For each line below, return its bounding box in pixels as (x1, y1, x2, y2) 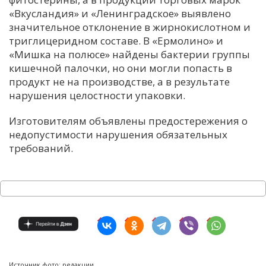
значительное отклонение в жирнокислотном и (9, 20, 251, 34)
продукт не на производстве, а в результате (9, 74, 230, 88)
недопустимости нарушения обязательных (9, 127, 227, 141)
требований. (9, 141, 73, 155)
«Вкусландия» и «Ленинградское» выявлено (9, 6, 231, 20)
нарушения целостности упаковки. (9, 88, 185, 102)
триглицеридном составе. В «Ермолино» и (9, 33, 223, 47)
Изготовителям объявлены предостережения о (9, 113, 248, 128)
